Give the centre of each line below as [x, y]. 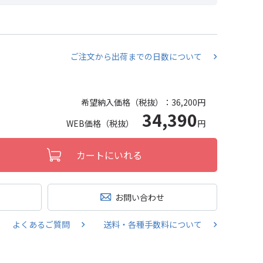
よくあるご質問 [41, 224]
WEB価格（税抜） [104, 123]
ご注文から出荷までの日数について [136, 56]
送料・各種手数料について [153, 224]
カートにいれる [109, 155]
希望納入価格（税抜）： [126, 102]
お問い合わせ [140, 197]
